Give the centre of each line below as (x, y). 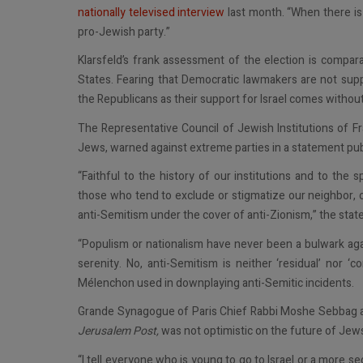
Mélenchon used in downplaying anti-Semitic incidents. (216, 283)
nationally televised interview (152, 12)
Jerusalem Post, (118, 331)
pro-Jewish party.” (124, 32)
